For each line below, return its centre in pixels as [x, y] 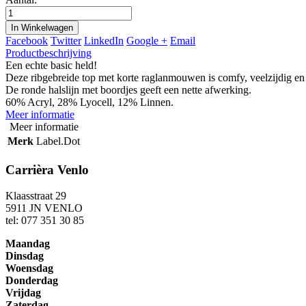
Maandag [28, 244]
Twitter [66, 41]
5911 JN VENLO [44, 208]
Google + [147, 41]
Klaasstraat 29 [36, 196]
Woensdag [29, 268]
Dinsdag [25, 256]
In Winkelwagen [42, 28]
